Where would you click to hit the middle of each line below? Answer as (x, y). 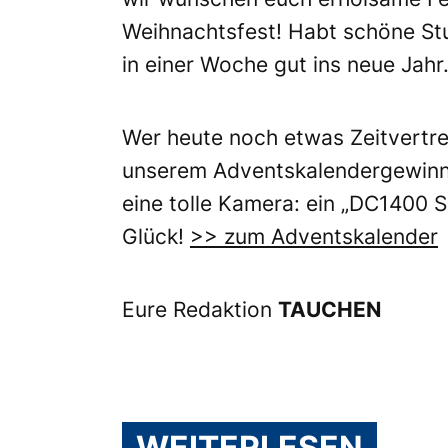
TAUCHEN (329, 309)
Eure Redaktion (200, 309)
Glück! (156, 236)
